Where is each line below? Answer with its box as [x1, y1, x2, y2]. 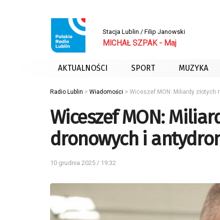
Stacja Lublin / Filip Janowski [103, 27, 185, 35]
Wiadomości [89, 88, 123, 95]
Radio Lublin [50, 88, 83, 95]
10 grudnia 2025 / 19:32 [50, 159, 116, 166]
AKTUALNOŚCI [58, 63, 108, 73]
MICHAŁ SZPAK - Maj [103, 38, 176, 48]
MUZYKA [179, 63, 208, 73]
